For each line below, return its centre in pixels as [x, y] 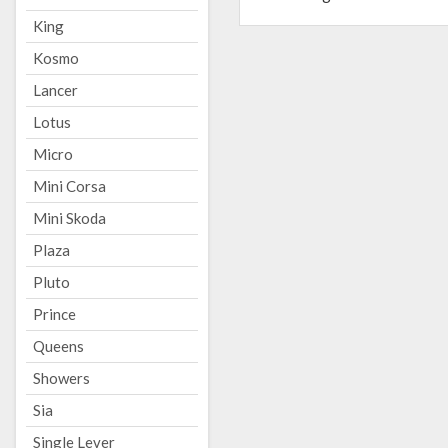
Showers [61, 378]
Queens [58, 346]
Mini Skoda [69, 218]
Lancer [55, 90]
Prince [54, 314]
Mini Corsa [69, 186]
